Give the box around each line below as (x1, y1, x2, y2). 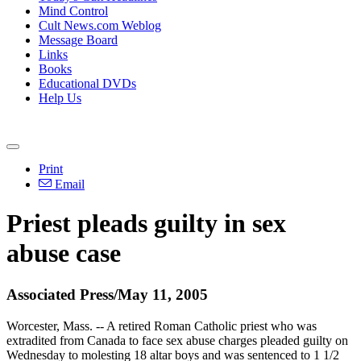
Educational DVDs (39, 77, 136, 90)
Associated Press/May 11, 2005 (6, 285, 208, 303)
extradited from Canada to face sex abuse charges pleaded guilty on (6, 333, 348, 347)
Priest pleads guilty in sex (6, 209, 286, 239)
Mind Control (39, 4, 108, 18)
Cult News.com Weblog (39, 19, 161, 32)
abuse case (6, 239, 121, 268)
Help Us (39, 91, 81, 105)
